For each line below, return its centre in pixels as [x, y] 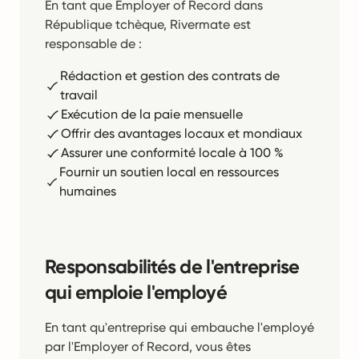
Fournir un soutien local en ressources [169, 172]
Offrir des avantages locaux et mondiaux [182, 133]
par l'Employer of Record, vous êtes [148, 347]
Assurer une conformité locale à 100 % [172, 153]
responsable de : [93, 44]
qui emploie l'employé [136, 292]
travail [79, 95]
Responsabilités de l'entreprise [172, 266]
